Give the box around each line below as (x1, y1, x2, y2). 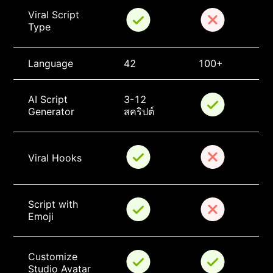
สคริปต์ (124, 105, 155, 118)
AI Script (28, 93, 71, 106)
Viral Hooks (28, 152, 82, 165)
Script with (28, 198, 82, 211)
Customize (28, 250, 81, 263)
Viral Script (28, 9, 83, 21)
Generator (28, 105, 75, 118)
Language (28, 57, 74, 70)
